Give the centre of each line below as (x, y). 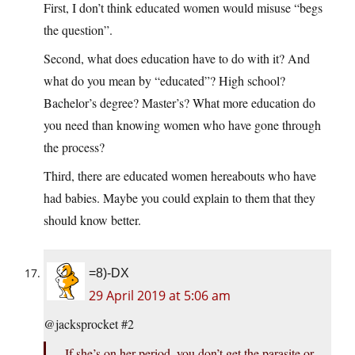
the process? (74, 147)
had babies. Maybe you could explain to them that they (179, 198)
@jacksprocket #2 (89, 324)
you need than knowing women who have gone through (182, 125)
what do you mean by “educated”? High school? (164, 81)
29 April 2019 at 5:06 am (160, 296)
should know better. (92, 220)
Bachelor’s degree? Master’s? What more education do (179, 103)
